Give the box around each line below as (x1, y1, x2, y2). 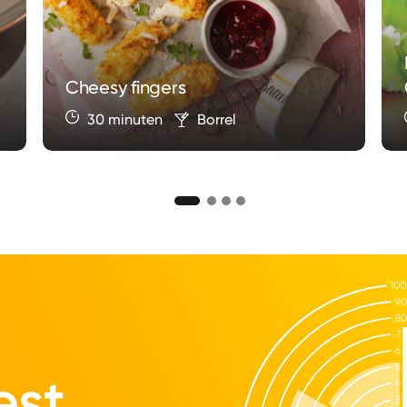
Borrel (196, 110, 236, 128)
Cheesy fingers (65, 75, 186, 98)
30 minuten (86, 110, 163, 128)
